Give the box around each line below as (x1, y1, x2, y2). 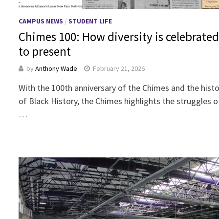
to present (19, 43, 74, 59)
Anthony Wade (35, 64, 78, 73)
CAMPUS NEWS (19, 16, 64, 25)
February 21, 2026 (93, 64, 145, 73)
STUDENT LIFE (68, 16, 112, 25)
